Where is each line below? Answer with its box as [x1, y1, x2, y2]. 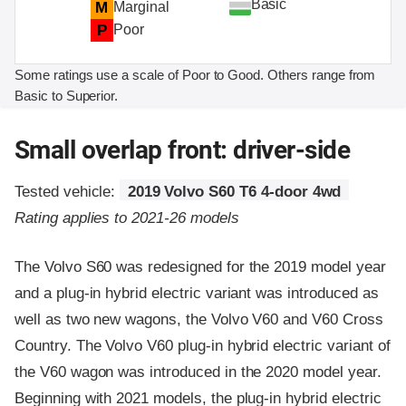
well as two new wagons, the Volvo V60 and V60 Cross [14, 311, 383, 329]
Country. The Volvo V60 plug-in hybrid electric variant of [14, 337, 391, 355]
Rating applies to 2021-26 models [14, 208, 239, 227]
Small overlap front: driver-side [14, 134, 350, 165]
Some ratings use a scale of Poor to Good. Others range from [14, 66, 376, 82]
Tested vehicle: [14, 182, 121, 200]
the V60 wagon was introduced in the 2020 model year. [14, 363, 382, 382]
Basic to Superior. [14, 87, 119, 103]
